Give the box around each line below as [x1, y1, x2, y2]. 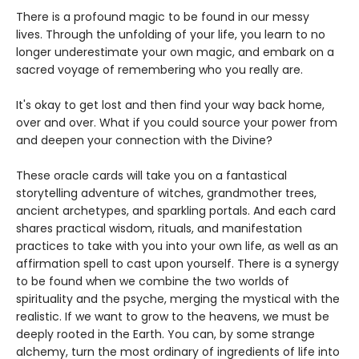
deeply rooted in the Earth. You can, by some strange [16, 326, 315, 342]
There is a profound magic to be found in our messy [16, 9, 309, 25]
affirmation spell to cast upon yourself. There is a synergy [16, 256, 339, 272]
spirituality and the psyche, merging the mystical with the [16, 291, 340, 307]
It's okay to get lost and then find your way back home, [16, 97, 325, 113]
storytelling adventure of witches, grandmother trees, [16, 185, 317, 201]
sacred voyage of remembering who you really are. [16, 62, 306, 78]
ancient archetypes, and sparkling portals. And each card [16, 203, 336, 219]
